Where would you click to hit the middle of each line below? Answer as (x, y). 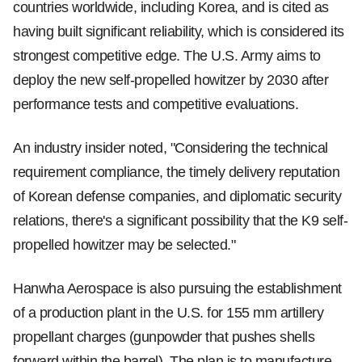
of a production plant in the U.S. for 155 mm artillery (168, 313)
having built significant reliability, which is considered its (179, 32)
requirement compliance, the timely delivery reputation (176, 172)
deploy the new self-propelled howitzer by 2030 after (170, 80)
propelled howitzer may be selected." (124, 245)
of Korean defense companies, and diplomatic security (177, 196)
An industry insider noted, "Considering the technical (170, 148)
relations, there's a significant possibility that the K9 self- (180, 221)
